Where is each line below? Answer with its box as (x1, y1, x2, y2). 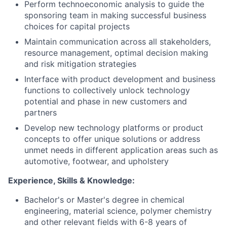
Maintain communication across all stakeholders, (24, 36, 211, 47)
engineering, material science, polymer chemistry (24, 206, 212, 216)
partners (24, 107, 57, 118)
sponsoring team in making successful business (24, 10, 206, 20)
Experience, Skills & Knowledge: (8, 175, 135, 185)
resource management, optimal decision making (24, 48, 208, 58)
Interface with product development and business (24, 74, 215, 84)
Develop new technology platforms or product (24, 123, 203, 133)
